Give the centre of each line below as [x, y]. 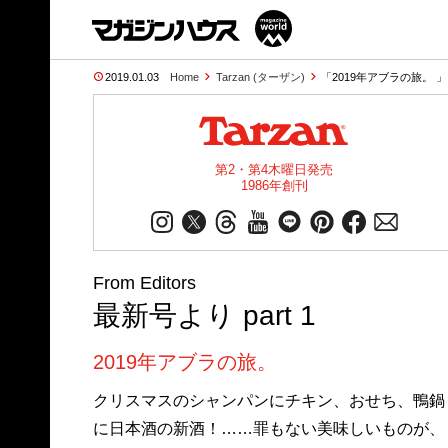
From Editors [144, 282]
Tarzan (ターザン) [260, 77]
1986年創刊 [274, 185]
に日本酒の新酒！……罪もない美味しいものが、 [268, 428]
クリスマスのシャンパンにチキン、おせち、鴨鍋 [268, 400]
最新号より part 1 [204, 315]
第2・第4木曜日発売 [274, 169]
